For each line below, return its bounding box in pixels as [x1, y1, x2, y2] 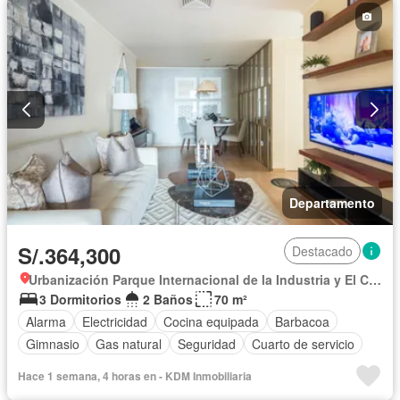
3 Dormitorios [39, 290, 121, 309]
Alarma [26, 312, 66, 330]
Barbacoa [275, 312, 329, 330]
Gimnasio [26, 334, 79, 353]
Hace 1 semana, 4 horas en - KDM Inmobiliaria [18, 368, 252, 385]
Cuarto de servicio [252, 334, 354, 353]
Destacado [292, 242, 353, 261]
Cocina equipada [163, 312, 259, 330]
